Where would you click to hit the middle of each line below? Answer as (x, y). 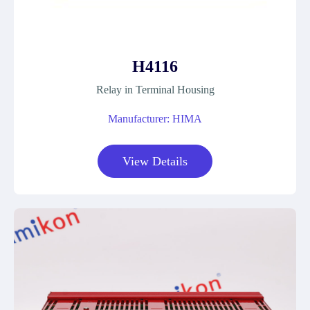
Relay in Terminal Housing (155, 90)
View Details (155, 161)
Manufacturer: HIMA (155, 119)
